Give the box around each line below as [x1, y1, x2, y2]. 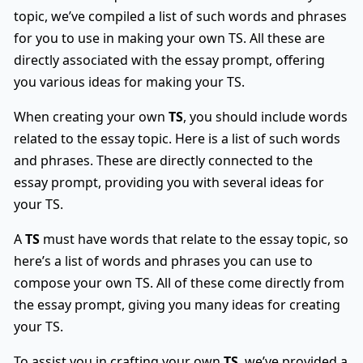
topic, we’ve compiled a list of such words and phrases [14, 6, 347, 25]
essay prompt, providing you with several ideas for [14, 173, 324, 191]
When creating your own [14, 107, 169, 126]
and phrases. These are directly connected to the [14, 151, 313, 169]
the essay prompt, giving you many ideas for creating [14, 295, 340, 314]
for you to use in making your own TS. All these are [14, 28, 325, 47]
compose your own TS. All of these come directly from [14, 273, 344, 292]
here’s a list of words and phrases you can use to [14, 251, 313, 270]
